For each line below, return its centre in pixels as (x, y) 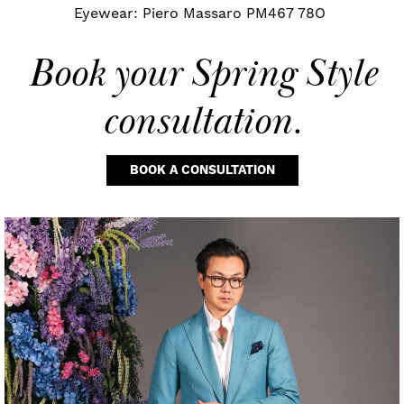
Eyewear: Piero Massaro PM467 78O (202, 13)
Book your (108, 73)
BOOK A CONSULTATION (202, 170)
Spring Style (283, 73)
